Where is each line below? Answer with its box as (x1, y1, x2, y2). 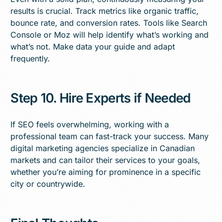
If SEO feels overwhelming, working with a (10, 119, 169, 129)
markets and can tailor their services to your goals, (10, 155, 201, 165)
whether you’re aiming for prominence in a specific (10, 166, 201, 177)
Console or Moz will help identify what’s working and (10, 29, 209, 40)
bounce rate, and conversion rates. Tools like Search (10, 17, 208, 28)
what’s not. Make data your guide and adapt (10, 41, 175, 52)
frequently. (10, 53, 51, 63)
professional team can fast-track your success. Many (10, 131, 209, 141)
